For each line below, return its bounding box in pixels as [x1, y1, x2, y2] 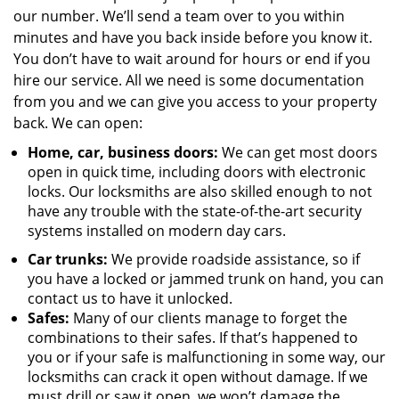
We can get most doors [218, 142, 378, 162]
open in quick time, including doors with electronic [28, 162, 366, 182]
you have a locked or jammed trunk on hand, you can [28, 269, 384, 289]
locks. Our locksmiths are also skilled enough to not [28, 182, 372, 201]
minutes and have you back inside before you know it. [13, 28, 372, 47]
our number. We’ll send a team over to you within [13, 6, 345, 26]
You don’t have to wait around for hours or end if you [13, 49, 370, 69]
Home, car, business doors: [28, 142, 218, 162]
